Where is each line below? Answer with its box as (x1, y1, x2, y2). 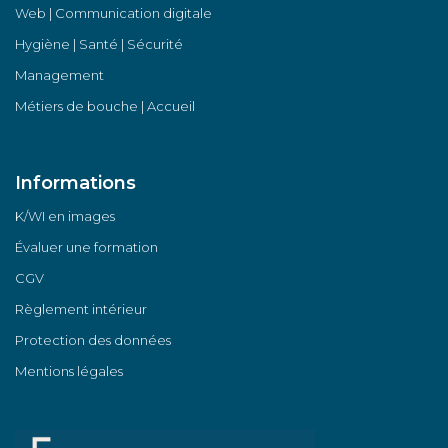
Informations (15, 172, 136, 194)
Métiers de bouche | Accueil (15, 98, 195, 114)
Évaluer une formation (15, 239, 158, 255)
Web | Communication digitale (15, 5, 212, 21)
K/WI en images (15, 208, 115, 224)
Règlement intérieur (15, 301, 147, 317)
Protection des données (15, 332, 171, 348)
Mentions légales (15, 363, 123, 379)
